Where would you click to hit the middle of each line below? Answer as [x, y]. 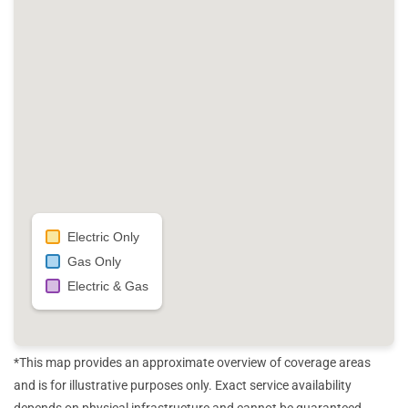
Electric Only [103, 237]
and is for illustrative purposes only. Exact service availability [183, 386]
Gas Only [94, 262]
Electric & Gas [108, 286]
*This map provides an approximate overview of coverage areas [192, 363]
